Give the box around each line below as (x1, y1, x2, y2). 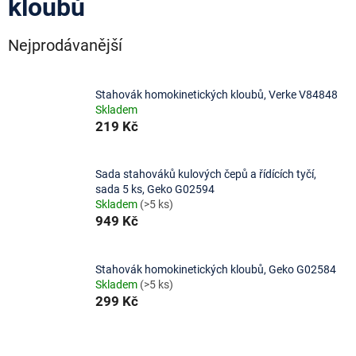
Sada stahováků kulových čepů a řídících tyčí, (95, 168, 316, 181)
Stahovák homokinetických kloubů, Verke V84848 (95, 87, 338, 101)
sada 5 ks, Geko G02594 (95, 183, 215, 196)
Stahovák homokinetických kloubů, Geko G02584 (95, 262, 336, 276)
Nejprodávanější (8, 36, 122, 56)
